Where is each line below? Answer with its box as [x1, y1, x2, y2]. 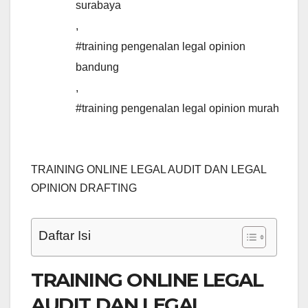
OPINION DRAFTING [31, 182, 137, 195]
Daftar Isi [38, 228, 91, 243]
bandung [76, 61, 119, 74]
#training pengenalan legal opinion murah [76, 102, 279, 115]
